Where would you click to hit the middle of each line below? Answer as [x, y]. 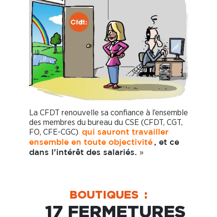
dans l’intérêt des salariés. [84, 153]
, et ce [167, 143]
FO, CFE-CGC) [55, 132]
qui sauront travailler [125, 133]
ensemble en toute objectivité [91, 143]
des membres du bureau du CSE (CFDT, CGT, [106, 123]
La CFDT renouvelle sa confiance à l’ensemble [108, 113]
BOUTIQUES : [108, 195]
